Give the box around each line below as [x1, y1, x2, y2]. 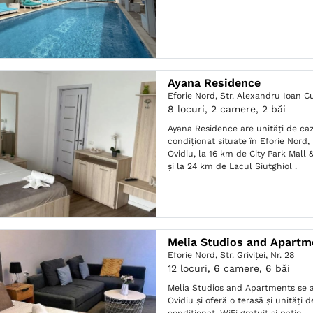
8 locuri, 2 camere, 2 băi [168, 103, 286, 115]
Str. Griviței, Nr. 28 [220, 250, 296, 260]
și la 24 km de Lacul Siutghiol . [168, 161, 298, 171]
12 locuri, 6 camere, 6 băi [168, 263, 291, 274]
